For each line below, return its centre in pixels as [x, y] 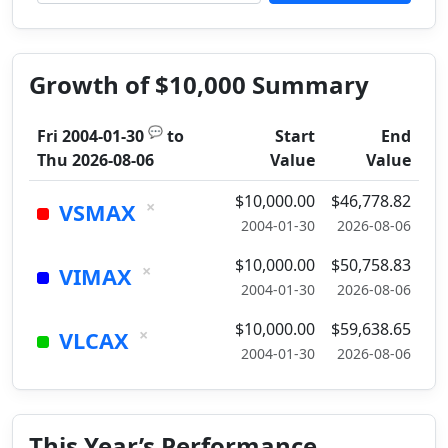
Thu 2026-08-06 [95, 160]
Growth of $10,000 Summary [199, 84]
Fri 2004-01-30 [90, 136]
